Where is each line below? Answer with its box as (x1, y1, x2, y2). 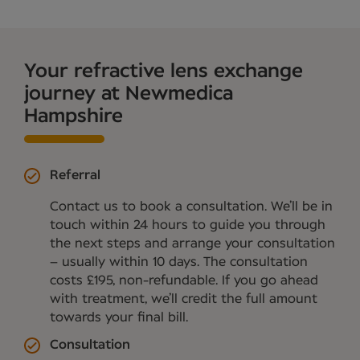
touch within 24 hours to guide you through (50, 219, 325, 232)
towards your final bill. (50, 311, 188, 325)
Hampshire (24, 107, 123, 127)
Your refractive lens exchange (24, 62, 303, 82)
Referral (50, 169, 100, 182)
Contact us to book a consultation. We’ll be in (50, 200, 333, 214)
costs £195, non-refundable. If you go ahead (50, 274, 318, 288)
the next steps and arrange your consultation (50, 237, 335, 251)
